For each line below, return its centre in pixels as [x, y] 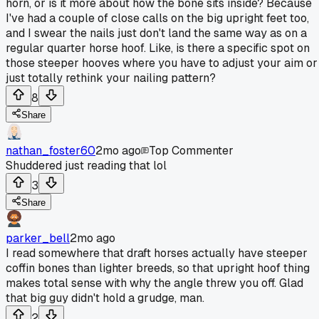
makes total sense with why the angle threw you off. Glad [155, 283]
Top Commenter [191, 150]
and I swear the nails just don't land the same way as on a [156, 33]
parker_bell [38, 238]
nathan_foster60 [51, 150]
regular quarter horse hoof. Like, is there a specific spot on [158, 48]
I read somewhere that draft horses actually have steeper [157, 253]
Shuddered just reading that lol [86, 165]
